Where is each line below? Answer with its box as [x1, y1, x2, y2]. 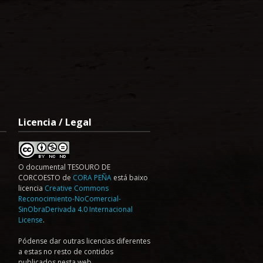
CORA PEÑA [73, 173, 112, 183]
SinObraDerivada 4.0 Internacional [18, 204, 133, 214]
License [18, 215, 43, 225]
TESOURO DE [68, 162, 110, 172]
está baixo [112, 173, 148, 183]
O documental [18, 162, 68, 172]
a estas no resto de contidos [18, 247, 113, 257]
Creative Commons [45, 183, 109, 193]
